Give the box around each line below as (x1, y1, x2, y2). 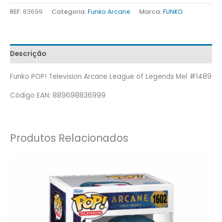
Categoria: (52, 7, 88, 16)
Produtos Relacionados (10, 131, 128, 146)
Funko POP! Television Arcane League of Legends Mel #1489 (10, 71, 212, 81)
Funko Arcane (88, 7, 130, 16)
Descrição (10, 49, 46, 59)
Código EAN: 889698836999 (10, 91, 106, 101)
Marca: (139, 7, 163, 16)
